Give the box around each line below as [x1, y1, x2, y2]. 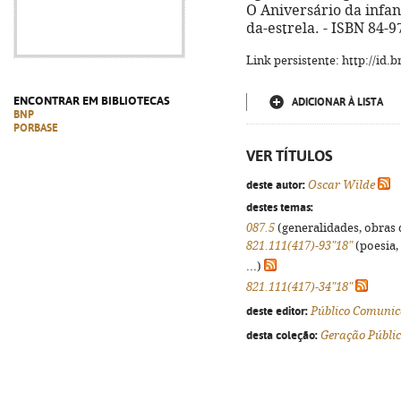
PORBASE [13, 122, 58, 134]
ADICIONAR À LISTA [292, 96, 383, 108]
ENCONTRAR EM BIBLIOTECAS [13, 94, 170, 107]
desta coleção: [246, 328, 318, 342]
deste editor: [246, 303, 308, 318]
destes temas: [246, 200, 313, 214]
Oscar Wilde [308, 178, 375, 192]
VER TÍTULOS [246, 147, 333, 165]
